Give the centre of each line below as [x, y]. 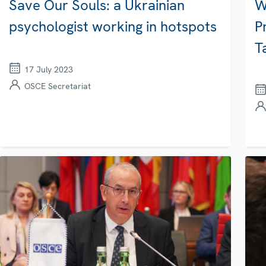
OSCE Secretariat [57, 86]
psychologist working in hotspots [113, 26]
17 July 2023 [48, 69]
